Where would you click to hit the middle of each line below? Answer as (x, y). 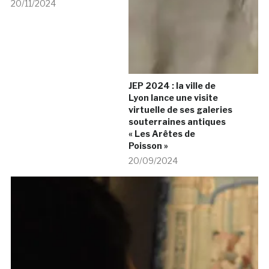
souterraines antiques (177, 122)
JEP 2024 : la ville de (172, 86)
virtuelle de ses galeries (180, 110)
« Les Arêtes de (162, 134)
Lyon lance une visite (173, 98)
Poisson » (148, 146)
